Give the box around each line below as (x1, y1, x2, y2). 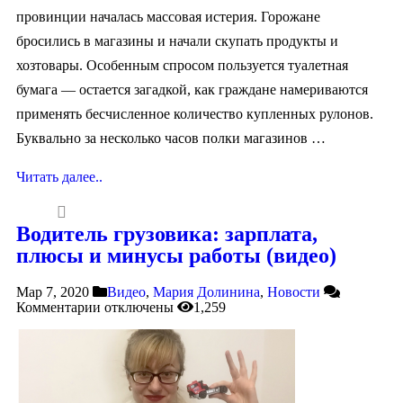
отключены (101, 300, 174, 316)
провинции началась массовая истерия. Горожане (16, 8, 320, 24)
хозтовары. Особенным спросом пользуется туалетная (16, 57, 348, 73)
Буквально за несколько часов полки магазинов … (16, 130, 326, 146)
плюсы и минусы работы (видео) (16, 244, 336, 268)
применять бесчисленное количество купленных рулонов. (16, 105, 373, 121)
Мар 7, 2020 (16, 284, 89, 300)
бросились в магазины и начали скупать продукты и (16, 32, 338, 49)
